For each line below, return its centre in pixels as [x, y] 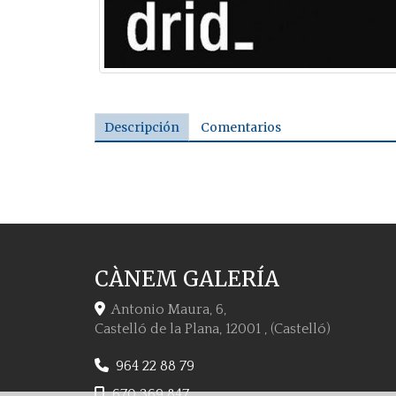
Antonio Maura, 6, [169, 309]
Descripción [142, 127]
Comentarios [241, 127]
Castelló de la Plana [157, 329]
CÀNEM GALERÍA [187, 279]
